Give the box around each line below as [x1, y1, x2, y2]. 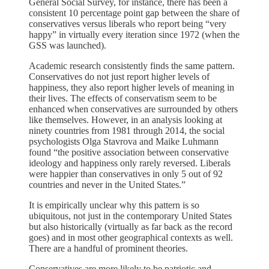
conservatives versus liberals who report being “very [29, 18, 226, 29]
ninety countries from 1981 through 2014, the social [29, 125, 225, 136]
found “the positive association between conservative [29, 147, 229, 157]
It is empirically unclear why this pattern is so [29, 199, 199, 210]
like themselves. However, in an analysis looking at [29, 114, 222, 125]
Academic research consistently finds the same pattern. [29, 60, 235, 71]
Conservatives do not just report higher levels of [29, 71, 210, 82]
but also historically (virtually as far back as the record [29, 221, 232, 232]
